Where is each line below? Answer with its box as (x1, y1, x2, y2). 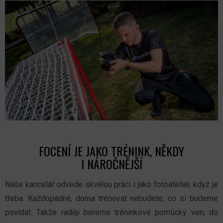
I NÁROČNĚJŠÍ (81, 154, 142, 173)
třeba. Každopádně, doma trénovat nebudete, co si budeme (5, 193, 218, 203)
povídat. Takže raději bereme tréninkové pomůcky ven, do (5, 207, 218, 217)
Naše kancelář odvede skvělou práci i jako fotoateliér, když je (5, 179, 218, 189)
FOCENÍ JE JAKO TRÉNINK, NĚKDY (39, 141, 184, 160)
